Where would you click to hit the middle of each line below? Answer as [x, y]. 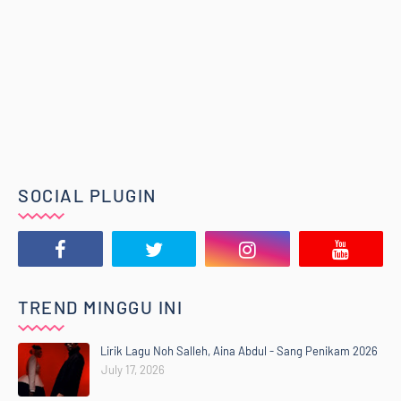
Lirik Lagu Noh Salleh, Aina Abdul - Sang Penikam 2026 [239, 351]
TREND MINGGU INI [100, 307]
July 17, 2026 [133, 370]
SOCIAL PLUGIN [87, 195]
